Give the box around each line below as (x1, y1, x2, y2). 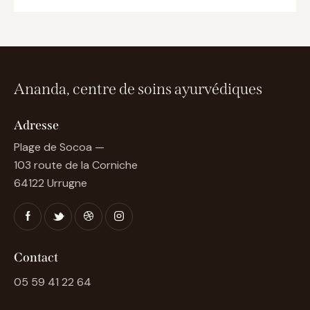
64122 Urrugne (14, 176, 87, 191)
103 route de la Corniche (14, 158, 138, 173)
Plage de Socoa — (14, 140, 104, 155)
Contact (14, 249, 58, 265)
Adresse (14, 117, 59, 133)
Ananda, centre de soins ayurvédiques (14, 80, 262, 99)
